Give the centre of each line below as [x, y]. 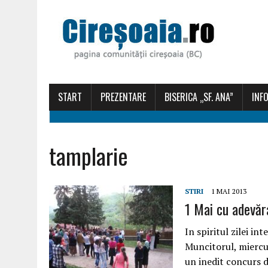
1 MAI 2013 [229, 191]
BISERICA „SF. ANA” [199, 97]
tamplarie [89, 156]
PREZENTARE [123, 97]
